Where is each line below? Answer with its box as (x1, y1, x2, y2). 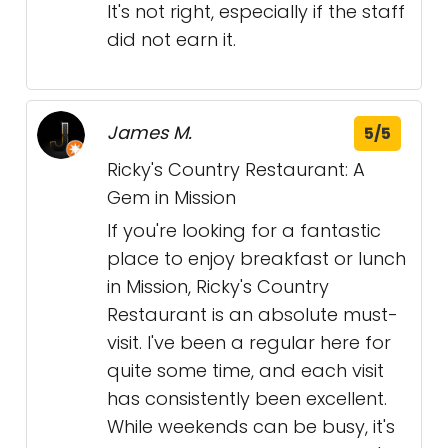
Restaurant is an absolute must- (107, 302, 398, 328)
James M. (107, 120, 192, 146)
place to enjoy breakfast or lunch (107, 246, 406, 272)
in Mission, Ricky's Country (107, 274, 329, 300)
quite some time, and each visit (107, 358, 384, 384)
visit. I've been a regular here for (107, 330, 391, 356)
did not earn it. (107, 27, 236, 53)
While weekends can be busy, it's (107, 414, 395, 440)
